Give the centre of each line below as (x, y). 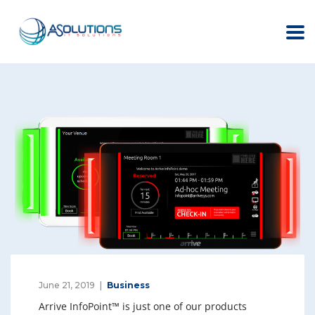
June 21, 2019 (67, 285)
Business (128, 285)
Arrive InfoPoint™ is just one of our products (143, 307)
